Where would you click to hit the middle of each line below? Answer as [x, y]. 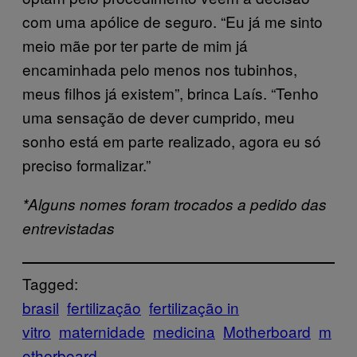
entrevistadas [69, 228]
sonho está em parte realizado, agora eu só [172, 140]
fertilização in [194, 307]
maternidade [102, 331]
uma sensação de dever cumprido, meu [159, 116]
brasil [41, 307]
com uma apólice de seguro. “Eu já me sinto [173, 21]
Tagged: [50, 283]
